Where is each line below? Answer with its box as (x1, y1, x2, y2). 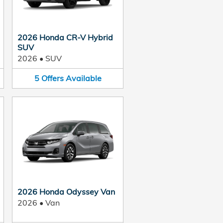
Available (65, 73, 102, 83)
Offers (41, 73, 64, 83)
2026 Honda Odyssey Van (17, 186, 115, 197)
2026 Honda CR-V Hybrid (17, 32, 113, 42)
